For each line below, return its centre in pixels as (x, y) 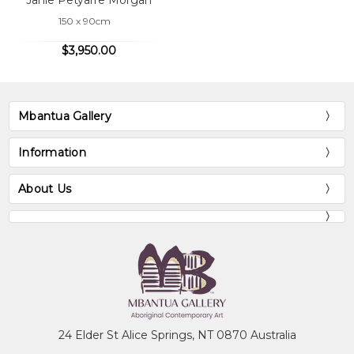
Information (52, 152)
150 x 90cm (84, 21)
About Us (45, 188)
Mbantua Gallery (65, 116)
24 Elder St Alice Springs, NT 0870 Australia (177, 335)
